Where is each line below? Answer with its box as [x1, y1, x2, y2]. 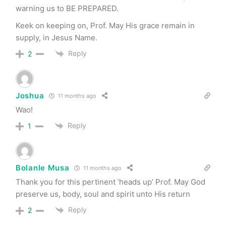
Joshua [16, 91, 44, 101]
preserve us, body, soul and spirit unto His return [16, 189, 190, 199]
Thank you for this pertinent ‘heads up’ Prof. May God [16, 177, 205, 187]
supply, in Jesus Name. [16, 32, 97, 42]
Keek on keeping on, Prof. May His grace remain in [16, 20, 195, 30]
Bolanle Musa [16, 163, 70, 173]
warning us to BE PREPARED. [16, 3, 119, 13]
